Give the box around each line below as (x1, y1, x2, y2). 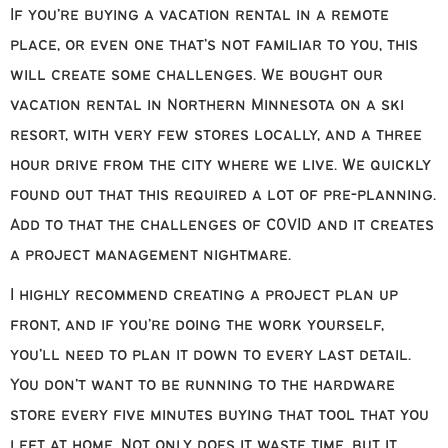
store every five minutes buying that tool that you (10, 407, 429, 425)
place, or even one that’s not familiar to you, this (10, 37, 418, 55)
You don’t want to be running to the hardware (10, 377, 395, 395)
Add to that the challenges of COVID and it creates (10, 217, 434, 235)
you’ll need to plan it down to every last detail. (10, 347, 411, 365)
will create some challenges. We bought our (10, 67, 383, 85)
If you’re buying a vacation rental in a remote (10, 7, 389, 25)
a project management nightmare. (10, 247, 291, 265)
